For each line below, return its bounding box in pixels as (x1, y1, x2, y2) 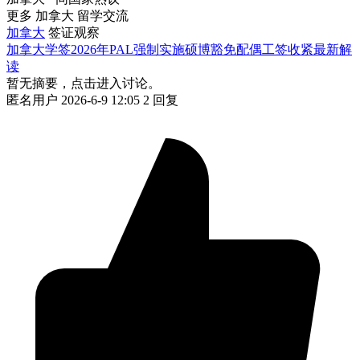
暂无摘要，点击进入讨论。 (6, 76, 161, 90)
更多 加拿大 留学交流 (6, 8, 129, 22)
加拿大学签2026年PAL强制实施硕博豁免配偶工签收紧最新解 (6, 42, 352, 56)
